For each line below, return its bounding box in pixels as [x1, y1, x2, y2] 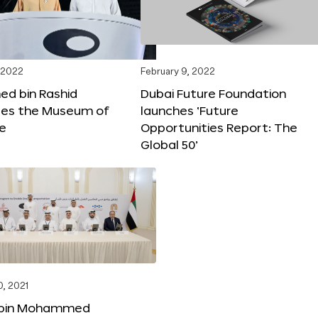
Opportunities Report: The [141, 120, 297, 134]
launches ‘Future [141, 103, 238, 117]
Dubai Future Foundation [141, 86, 286, 100]
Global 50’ [141, 137, 198, 151]
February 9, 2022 [141, 67, 215, 77]
